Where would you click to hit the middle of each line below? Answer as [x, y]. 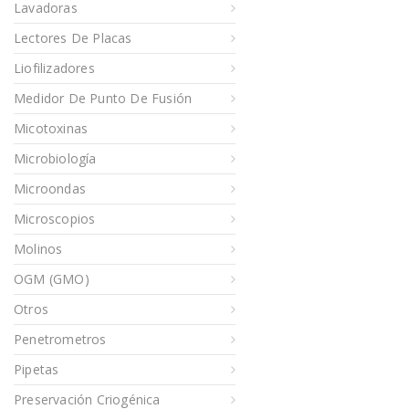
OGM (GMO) [52, 279]
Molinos [38, 249]
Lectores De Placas [73, 38]
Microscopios [55, 219]
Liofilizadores [54, 68]
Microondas [50, 189]
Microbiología [55, 159]
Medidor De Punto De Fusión [103, 99]
